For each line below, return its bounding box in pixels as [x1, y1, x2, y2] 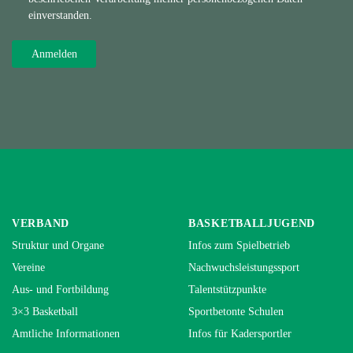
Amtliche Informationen [12, 327, 120, 340]
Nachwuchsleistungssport [188, 261, 299, 273]
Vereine [12, 261, 45, 273]
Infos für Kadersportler [188, 327, 292, 340]
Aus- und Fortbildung [12, 283, 109, 295]
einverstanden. [28, 9, 92, 21]
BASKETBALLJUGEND [188, 217, 316, 229]
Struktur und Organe [12, 239, 104, 251]
